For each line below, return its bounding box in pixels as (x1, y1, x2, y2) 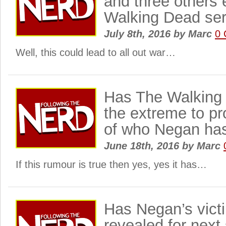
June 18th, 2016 (104, 140, 182, 151)
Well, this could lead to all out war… (16, 47, 176, 58)
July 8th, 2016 (104, 28, 174, 39)
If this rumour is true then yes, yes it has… (16, 159, 207, 170)
